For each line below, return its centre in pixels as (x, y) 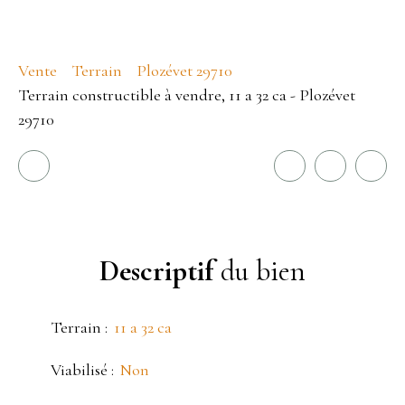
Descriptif (156, 270)
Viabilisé (79, 369)
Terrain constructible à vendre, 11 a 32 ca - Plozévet (187, 94)
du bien (259, 270)
